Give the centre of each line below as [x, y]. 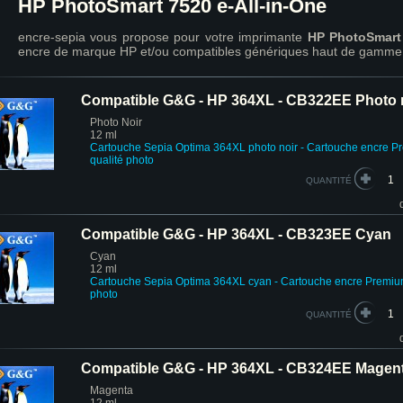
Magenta [112, 390]
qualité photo [122, 160]
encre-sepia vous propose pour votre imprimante [163, 37]
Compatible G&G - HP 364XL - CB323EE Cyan [236, 234]
